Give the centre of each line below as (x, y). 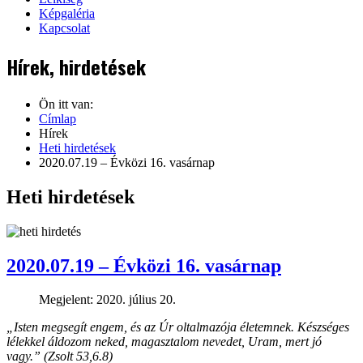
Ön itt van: (66, 104)
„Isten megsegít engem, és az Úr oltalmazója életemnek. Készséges (178, 327)
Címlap (58, 118)
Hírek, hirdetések (76, 66)
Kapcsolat (64, 28)
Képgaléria (67, 13)
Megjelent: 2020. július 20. (107, 300)
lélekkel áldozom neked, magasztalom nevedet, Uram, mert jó (164, 342)
